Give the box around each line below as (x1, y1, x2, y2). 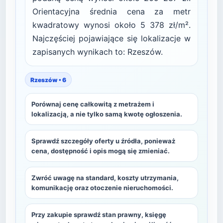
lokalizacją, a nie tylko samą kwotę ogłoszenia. (31, 110, 182, 118)
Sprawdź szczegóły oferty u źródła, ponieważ (31, 137, 175, 145)
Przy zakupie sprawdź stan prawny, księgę (31, 211, 166, 219)
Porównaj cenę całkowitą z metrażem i (31, 100, 154, 108)
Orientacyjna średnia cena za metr (32, 6, 191, 16)
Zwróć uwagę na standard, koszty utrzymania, (31, 174, 179, 182)
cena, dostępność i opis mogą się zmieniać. (31, 147, 170, 155)
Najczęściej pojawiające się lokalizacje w (32, 33, 191, 43)
